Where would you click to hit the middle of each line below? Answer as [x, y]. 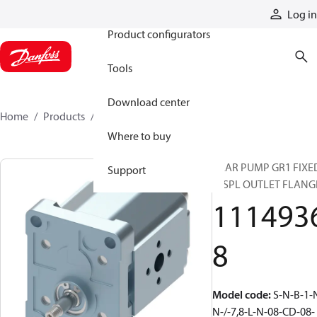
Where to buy [139, 136]
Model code [240, 294]
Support [127, 170]
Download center [149, 102]
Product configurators [159, 34]
